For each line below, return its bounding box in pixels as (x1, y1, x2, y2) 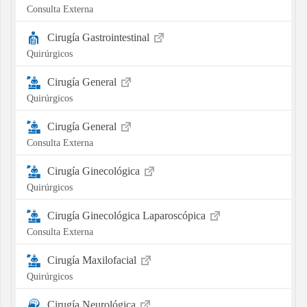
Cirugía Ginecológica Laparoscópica (47, 209, 208, 221)
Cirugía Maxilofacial (47, 254, 139, 266)
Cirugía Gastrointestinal (47, 31, 152, 43)
